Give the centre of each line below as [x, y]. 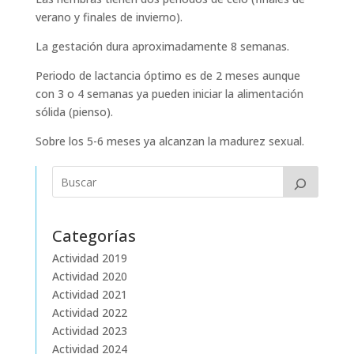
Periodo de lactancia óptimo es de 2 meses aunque [168, 76]
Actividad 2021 [89, 295]
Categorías [94, 236]
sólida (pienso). [74, 112]
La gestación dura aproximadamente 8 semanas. [162, 47]
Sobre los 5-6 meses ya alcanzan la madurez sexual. [169, 141]
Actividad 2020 [89, 277]
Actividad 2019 [89, 258]
